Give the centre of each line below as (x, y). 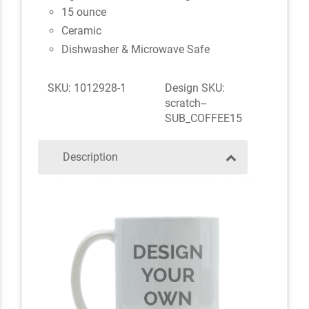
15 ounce (83, 12)
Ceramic (81, 30)
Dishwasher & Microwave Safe (135, 49)
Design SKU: (195, 88)
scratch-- (186, 103)
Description (90, 157)
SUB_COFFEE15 (203, 118)
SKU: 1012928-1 (87, 88)
